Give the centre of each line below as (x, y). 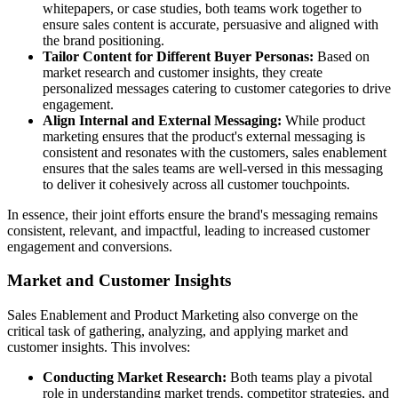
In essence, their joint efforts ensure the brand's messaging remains (192, 214)
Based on (342, 56)
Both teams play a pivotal (299, 378)
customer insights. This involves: (99, 347)
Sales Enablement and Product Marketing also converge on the (183, 315)
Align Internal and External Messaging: (162, 120)
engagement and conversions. (90, 246)
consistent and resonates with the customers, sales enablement (215, 152)
